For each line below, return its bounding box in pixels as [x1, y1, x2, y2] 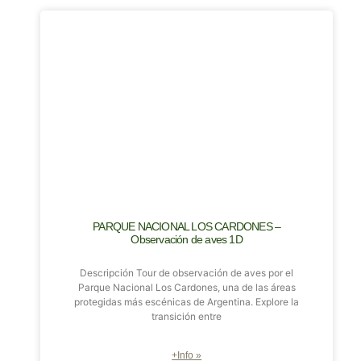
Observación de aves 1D [131, 232, 243, 246]
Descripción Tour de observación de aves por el [80, 266, 294, 279]
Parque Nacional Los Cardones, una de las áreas [77, 280, 296, 293]
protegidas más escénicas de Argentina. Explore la [74, 295, 300, 308]
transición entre [151, 309, 222, 322]
